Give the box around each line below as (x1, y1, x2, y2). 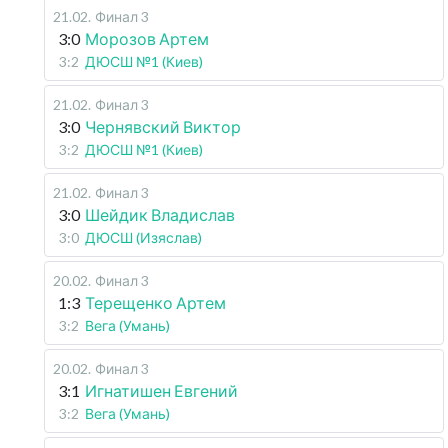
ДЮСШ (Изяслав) (85, 229, 202, 246)
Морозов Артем (85, 29, 209, 48)
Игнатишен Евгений (85, 381, 238, 400)
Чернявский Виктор (85, 117, 241, 136)
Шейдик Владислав (85, 205, 235, 224)
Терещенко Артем (85, 293, 226, 312)
